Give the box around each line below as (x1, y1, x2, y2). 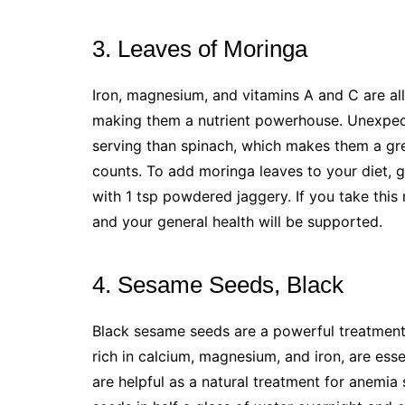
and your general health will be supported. (92, 212, 382, 231)
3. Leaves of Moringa (92, 34, 307, 62)
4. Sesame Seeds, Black (92, 270, 344, 298)
